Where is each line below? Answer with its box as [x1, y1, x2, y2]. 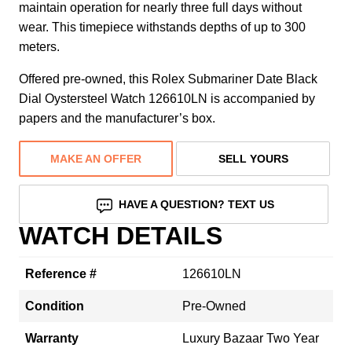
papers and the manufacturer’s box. [19, 111, 215, 125]
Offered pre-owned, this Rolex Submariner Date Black [19, 71, 317, 86]
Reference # [25, 266, 97, 280]
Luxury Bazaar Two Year [182, 331, 319, 345]
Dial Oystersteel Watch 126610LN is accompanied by [19, 91, 315, 105]
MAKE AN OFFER [50, 152, 141, 165]
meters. [19, 39, 60, 53]
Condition [25, 299, 84, 313]
